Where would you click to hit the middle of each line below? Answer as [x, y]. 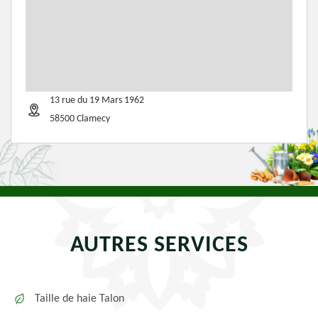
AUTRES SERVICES [159, 246]
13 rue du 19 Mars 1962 [97, 100]
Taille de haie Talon [79, 299]
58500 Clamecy [80, 119]
